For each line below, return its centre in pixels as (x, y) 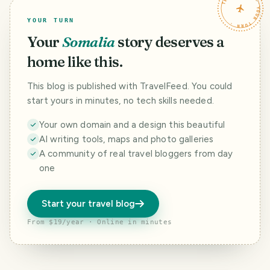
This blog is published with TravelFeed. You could (130, 86)
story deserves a (171, 42)
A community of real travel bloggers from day (136, 154)
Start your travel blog (88, 204)
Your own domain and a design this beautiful (132, 125)
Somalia (89, 42)
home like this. (75, 62)
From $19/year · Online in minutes (100, 222)
